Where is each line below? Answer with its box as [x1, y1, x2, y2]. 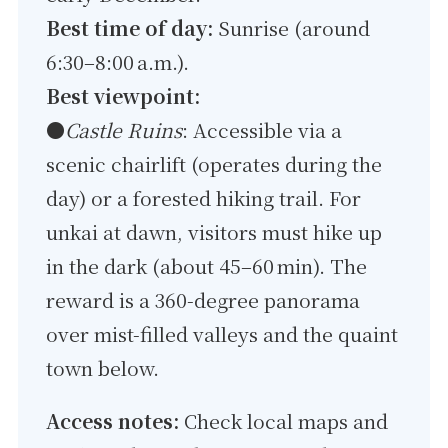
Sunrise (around [213, 13, 371, 42]
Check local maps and [179, 406, 389, 435]
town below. [46, 353, 160, 382]
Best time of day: [46, 13, 214, 42]
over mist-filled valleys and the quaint [46, 319, 399, 348]
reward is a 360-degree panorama [46, 285, 361, 314]
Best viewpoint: [46, 81, 201, 110]
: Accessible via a [182, 115, 343, 144]
